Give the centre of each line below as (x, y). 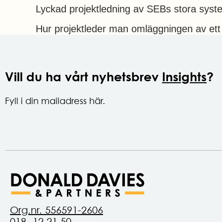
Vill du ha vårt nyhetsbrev (83, 76)
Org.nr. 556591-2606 (56, 210)
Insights (184, 76)
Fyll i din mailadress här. (55, 101)
